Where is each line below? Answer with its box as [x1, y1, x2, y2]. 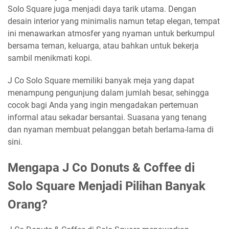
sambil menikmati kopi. [8, 53, 92, 63]
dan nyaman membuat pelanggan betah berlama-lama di [8, 124, 214, 134]
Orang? [8, 197, 48, 212]
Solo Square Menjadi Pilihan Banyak [8, 178, 205, 193]
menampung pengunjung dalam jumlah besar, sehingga [8, 87, 209, 98]
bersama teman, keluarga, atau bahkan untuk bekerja [8, 40, 199, 51]
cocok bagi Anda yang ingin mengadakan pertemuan [8, 100, 198, 110]
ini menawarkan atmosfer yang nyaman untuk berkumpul [8, 28, 215, 38]
